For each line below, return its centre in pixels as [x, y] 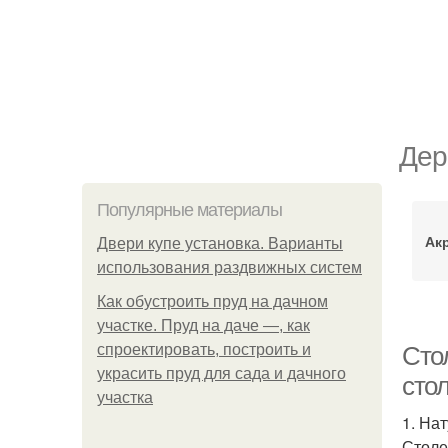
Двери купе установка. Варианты [220, 243]
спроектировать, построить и [204, 349]
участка [125, 397]
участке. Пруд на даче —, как [203, 325]
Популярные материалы [189, 210]
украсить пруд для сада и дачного [221, 373]
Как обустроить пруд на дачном [212, 301]
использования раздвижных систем [229, 267]
